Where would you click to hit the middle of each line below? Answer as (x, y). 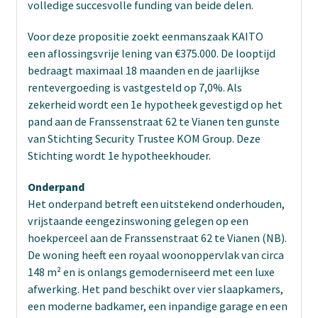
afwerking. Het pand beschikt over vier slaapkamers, (155, 289)
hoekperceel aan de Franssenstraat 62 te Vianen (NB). (157, 237)
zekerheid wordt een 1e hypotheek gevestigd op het (155, 104)
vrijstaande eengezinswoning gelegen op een (138, 220)
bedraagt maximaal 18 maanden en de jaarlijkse (144, 70)
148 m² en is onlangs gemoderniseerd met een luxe (151, 272)
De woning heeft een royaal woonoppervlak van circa (156, 254)
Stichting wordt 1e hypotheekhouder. (119, 155)
